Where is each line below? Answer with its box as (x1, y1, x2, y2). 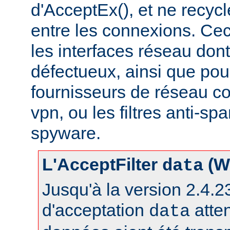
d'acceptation (42, 200, 149, 220)
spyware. (31, 123, 101, 143)
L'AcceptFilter (42, 154, 162, 174)
